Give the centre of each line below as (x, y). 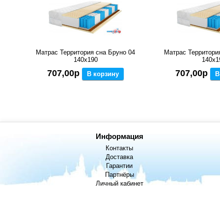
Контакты (120, 148)
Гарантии (120, 166)
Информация (119, 137)
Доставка (120, 157)
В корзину (103, 74)
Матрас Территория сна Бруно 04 (86, 53)
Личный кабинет (119, 184)
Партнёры (119, 175)
